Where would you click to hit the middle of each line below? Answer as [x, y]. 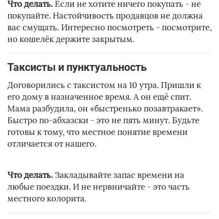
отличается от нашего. [52, 144]
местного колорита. [47, 199]
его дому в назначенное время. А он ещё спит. [99, 97]
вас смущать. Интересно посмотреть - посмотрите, [109, 28]
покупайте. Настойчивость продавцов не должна [105, 16]
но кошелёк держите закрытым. [71, 39]
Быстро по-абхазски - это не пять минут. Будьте [103, 120]
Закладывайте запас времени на [119, 175]
